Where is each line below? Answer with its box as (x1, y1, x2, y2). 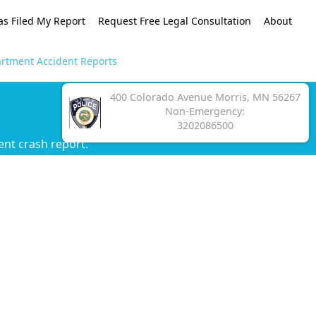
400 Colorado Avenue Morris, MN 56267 (109, 90, 300, 104)
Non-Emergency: (165, 104, 245, 119)
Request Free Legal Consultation (98, 13, 252, 28)
